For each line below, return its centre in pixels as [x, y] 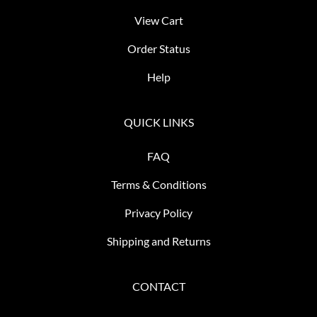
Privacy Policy [158, 212]
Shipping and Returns [158, 241]
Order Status [158, 48]
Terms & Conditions [158, 184]
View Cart [158, 20]
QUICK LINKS [158, 122]
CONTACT [158, 286]
